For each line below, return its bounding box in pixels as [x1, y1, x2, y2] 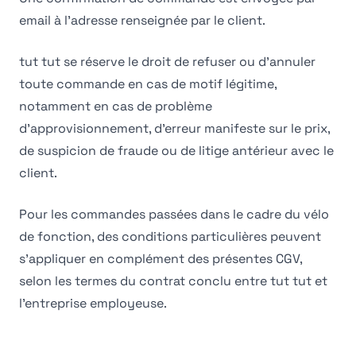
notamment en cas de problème [19, 98, 212, 114]
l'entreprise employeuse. [19, 295, 167, 311]
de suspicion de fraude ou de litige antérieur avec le [19, 142, 334, 159]
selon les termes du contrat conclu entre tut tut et [19, 273, 327, 289]
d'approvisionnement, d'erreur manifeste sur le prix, [19, 120, 330, 137]
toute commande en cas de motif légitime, [19, 75, 277, 92]
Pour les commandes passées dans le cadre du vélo [19, 206, 329, 222]
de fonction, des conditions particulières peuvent [19, 228, 321, 245]
